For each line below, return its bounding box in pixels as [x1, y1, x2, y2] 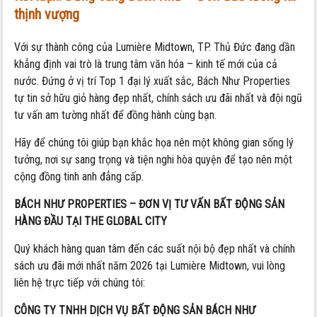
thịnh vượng [14, 5, 80, 23]
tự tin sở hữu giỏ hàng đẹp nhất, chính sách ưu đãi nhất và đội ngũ [14, 91, 303, 105]
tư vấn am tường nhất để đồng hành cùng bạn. [14, 108, 217, 122]
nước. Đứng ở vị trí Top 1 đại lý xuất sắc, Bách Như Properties [14, 74, 291, 88]
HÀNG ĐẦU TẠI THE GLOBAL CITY [14, 214, 168, 228]
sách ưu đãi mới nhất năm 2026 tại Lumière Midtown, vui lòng [14, 258, 286, 272]
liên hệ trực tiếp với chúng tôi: [14, 275, 146, 289]
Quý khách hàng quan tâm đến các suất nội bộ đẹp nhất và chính [14, 241, 296, 255]
